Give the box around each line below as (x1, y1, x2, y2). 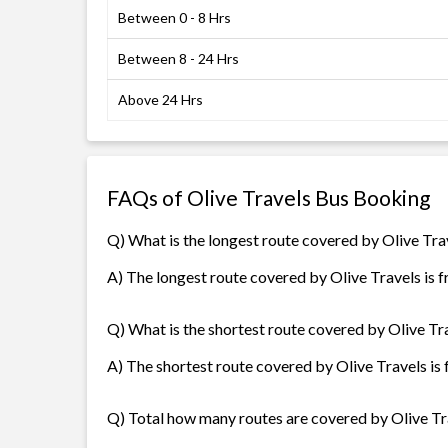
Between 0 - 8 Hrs (118, 9, 231, 26)
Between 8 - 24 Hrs (118, 50, 239, 67)
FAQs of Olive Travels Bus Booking (107, 185, 430, 210)
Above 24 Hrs (118, 91, 203, 108)
